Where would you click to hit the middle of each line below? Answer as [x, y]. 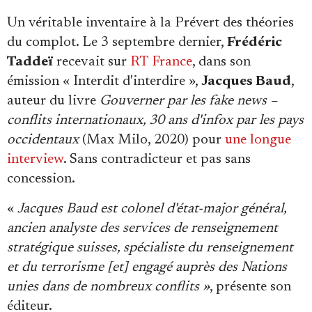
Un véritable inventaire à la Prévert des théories [150, 23]
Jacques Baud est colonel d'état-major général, [152, 209]
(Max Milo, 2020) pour [152, 140]
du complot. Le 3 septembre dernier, [117, 43]
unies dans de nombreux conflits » [108, 287]
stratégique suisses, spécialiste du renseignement [150, 248]
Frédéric [255, 43]
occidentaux [43, 140]
